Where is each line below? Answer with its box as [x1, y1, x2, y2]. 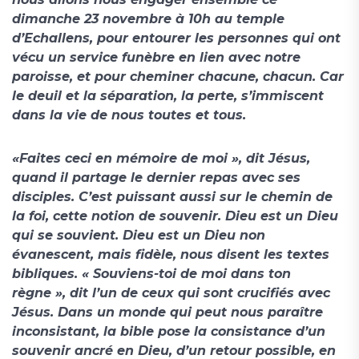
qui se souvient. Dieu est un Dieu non [12, 228, 265, 244]
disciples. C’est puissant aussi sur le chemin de [12, 189, 333, 205]
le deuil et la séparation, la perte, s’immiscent [12, 88, 324, 104]
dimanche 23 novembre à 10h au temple [12, 11, 284, 27]
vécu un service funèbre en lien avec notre [12, 50, 301, 66]
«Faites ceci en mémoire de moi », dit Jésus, [12, 151, 310, 167]
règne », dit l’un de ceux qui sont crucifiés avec [12, 285, 330, 301]
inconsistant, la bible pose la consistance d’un [12, 324, 325, 340]
